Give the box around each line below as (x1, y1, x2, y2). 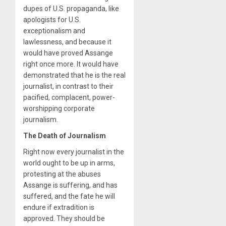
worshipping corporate (23, 104, 95, 113)
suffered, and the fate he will (23, 192, 115, 201)
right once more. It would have (23, 60, 119, 69)
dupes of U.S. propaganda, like (23, 5, 119, 13)
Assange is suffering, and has (23, 181, 118, 190)
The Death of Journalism (23, 132, 106, 140)
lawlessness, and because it (23, 38, 111, 46)
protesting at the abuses (23, 170, 101, 179)
